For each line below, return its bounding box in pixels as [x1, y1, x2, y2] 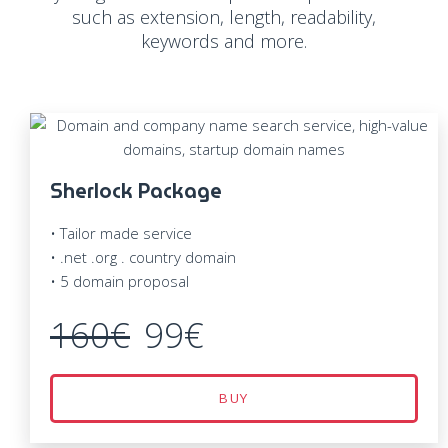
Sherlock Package [50, 175, 222, 208]
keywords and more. [141, 29, 307, 54]
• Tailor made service [50, 223, 192, 244]
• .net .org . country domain [50, 247, 236, 268]
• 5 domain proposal [50, 271, 189, 292]
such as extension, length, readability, [72, 5, 376, 30]
